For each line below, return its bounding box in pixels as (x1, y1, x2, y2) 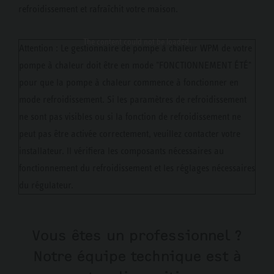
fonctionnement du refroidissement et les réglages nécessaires (19, 163, 255, 173)
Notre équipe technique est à (32, 248, 242, 265)
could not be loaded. (121, 37, 191, 47)
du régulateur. (19, 180, 73, 190)
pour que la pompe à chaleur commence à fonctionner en (19, 77, 239, 87)
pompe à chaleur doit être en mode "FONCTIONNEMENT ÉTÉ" (19, 60, 251, 70)
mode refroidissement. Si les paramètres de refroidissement (19, 94, 246, 105)
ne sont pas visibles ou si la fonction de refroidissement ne (19, 111, 241, 122)
